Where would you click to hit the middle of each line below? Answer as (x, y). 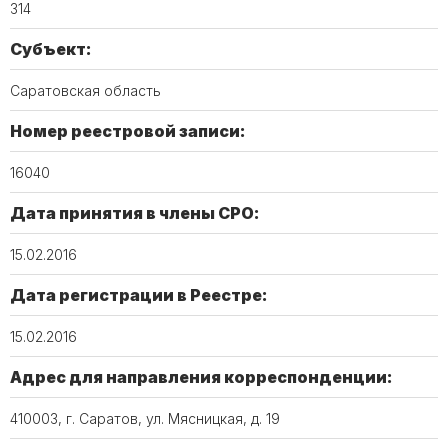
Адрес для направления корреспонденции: (201, 377)
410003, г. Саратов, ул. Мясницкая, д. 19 (145, 418)
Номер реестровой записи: (128, 131)
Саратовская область (85, 90)
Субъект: (51, 49)
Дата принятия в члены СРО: (135, 213)
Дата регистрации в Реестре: (139, 295)
